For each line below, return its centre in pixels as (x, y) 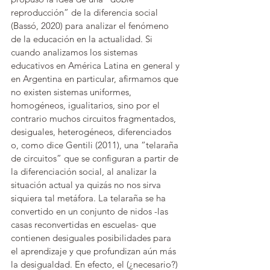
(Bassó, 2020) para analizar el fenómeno (91, 26)
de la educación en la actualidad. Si (83, 39)
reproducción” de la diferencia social (86, 12)
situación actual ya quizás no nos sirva (87, 185)
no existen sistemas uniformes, (72, 92)
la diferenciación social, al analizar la (85, 171)
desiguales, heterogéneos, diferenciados (92, 132)
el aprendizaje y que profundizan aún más (95, 251)
